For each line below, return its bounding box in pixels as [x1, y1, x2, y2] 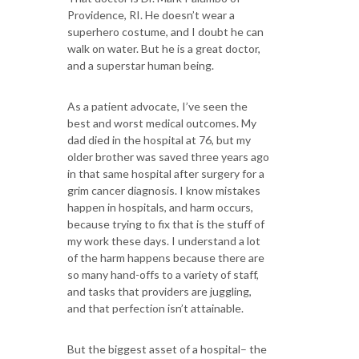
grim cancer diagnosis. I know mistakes [67, 184, 260, 197]
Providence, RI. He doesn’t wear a [67, 8, 235, 22]
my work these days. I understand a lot [67, 234, 260, 248]
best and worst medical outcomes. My [67, 116, 256, 130]
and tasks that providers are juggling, [67, 284, 252, 298]
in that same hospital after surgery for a [67, 167, 264, 180]
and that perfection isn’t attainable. [67, 301, 244, 315]
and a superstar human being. [67, 58, 214, 72]
